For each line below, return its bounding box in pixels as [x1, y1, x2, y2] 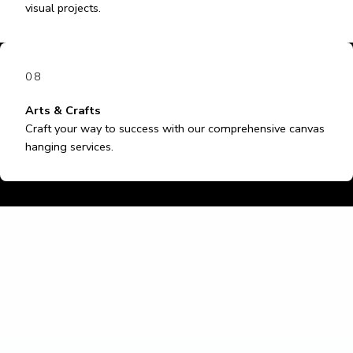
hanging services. [25, 139, 113, 155]
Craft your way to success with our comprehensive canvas [25, 121, 325, 137]
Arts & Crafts [25, 102, 101, 119]
